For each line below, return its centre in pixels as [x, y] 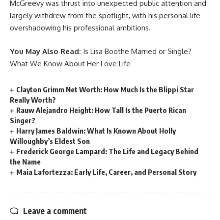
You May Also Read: [45, 51]
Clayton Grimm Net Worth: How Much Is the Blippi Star [105, 89]
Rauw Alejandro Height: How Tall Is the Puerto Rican [101, 110]
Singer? [23, 120]
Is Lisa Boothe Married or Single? [137, 51]
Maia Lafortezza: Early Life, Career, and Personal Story [107, 172]
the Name [25, 161]
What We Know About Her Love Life [70, 63]
